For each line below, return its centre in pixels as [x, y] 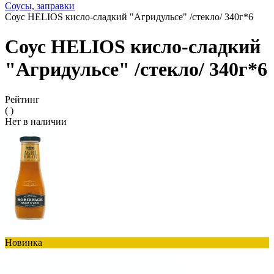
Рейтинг [22, 99]
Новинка [24, 242]
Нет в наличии [36, 121]
